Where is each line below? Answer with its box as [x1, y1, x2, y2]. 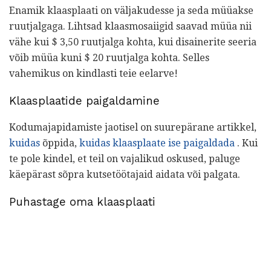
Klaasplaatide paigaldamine [9, 94, 160, 108]
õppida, [40, 137, 79, 149]
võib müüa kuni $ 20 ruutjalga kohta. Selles [9, 51, 209, 64]
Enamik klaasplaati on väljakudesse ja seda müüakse [9, 4, 253, 16]
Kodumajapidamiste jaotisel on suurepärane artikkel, [9, 122, 256, 134]
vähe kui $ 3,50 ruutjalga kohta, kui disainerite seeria [9, 36, 256, 48]
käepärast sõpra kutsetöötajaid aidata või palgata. [9, 169, 240, 181]
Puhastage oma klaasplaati [9, 195, 155, 209]
